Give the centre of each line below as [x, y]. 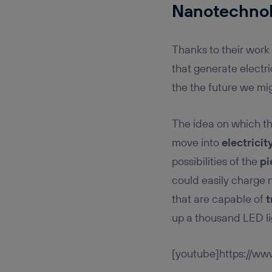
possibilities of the [216, 161]
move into [196, 142]
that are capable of [219, 199]
